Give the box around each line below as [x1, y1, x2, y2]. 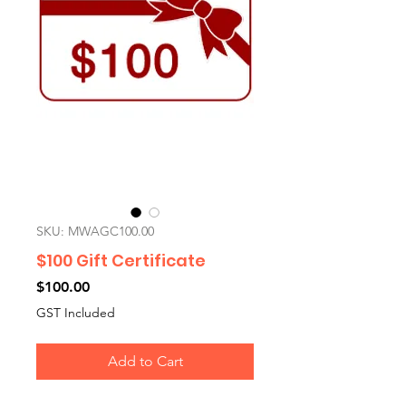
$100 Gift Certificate [36, 249, 206, 272]
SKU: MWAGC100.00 [36, 223, 154, 239]
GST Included [36, 304, 115, 321]
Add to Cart [107, 353, 183, 370]
